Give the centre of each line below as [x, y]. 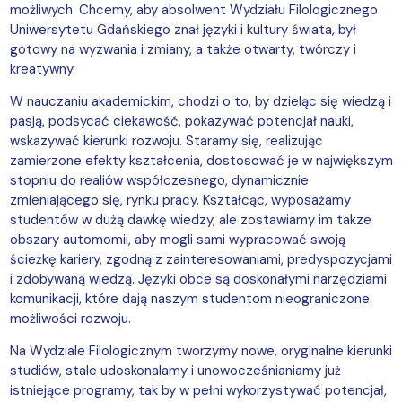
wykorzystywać [275, 390]
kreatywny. [42, 69]
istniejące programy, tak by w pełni [118, 390]
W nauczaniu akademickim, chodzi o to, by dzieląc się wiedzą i [200, 101]
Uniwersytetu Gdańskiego [92, 29]
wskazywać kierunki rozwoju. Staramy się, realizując [166, 140]
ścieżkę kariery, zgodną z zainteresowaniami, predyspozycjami [201, 259]
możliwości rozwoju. [70, 318]
